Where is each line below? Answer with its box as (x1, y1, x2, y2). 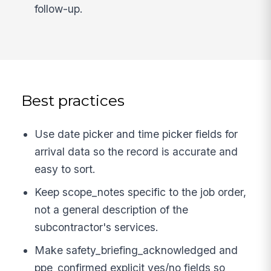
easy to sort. (34, 163, 96, 176)
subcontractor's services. (34, 221, 159, 234)
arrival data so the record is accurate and (34, 145, 238, 158)
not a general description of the (34, 203, 189, 217)
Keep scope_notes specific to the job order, (34, 186, 247, 199)
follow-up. (34, 2, 83, 15)
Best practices (21, 91, 125, 109)
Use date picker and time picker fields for (34, 128, 238, 141)
